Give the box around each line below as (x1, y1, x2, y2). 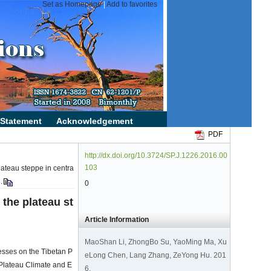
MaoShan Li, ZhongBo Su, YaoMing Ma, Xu (84, 238, 227, 246)
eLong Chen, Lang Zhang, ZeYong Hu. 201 (84, 251, 226, 260)
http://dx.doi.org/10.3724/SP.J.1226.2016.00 (84, 151, 227, 160)
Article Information (84, 215, 149, 224)
